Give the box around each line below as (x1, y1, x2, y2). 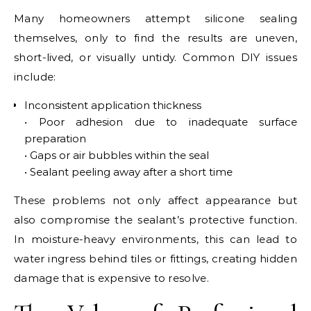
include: (14, 69, 56, 83)
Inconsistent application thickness (24, 98, 201, 112)
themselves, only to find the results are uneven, (14, 31, 297, 44)
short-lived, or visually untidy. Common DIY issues (14, 50, 297, 64)
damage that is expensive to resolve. (14, 271, 209, 285)
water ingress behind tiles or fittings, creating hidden (14, 251, 297, 265)
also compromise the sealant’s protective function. (14, 212, 297, 226)
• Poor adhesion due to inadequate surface (24, 115, 297, 128)
